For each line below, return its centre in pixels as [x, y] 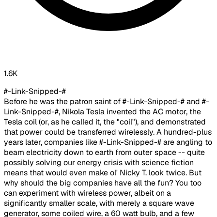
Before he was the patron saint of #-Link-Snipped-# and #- [107, 102]
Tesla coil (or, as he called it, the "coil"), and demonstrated [105, 122]
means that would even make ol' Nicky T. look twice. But [103, 173]
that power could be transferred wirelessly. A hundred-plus [108, 132]
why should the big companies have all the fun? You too [103, 183]
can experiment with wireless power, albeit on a [87, 193]
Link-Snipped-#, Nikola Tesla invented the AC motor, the [102, 112]
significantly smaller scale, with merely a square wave [99, 203]
